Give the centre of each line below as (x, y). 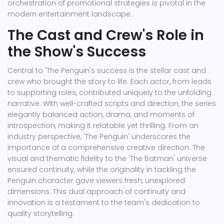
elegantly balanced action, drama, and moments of (101, 115)
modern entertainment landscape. (70, 14)
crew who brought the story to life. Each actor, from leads (109, 82)
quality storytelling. (41, 214)
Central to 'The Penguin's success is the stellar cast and (107, 71)
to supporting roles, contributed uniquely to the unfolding (109, 93)
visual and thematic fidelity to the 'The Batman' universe (107, 159)
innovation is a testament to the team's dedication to (104, 203)
